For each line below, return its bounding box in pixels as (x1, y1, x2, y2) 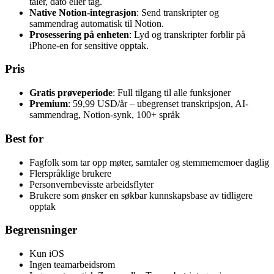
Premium (29, 98, 68, 109)
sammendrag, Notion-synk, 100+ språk (29, 109, 180, 120)
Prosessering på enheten (29, 29, 129, 40)
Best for (5, 131, 43, 145)
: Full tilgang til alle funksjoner (113, 87, 231, 98)
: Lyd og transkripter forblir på (129, 29, 245, 40)
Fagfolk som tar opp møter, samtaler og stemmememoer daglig (29, 157, 269, 168)
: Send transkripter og (136, 7, 219, 18)
